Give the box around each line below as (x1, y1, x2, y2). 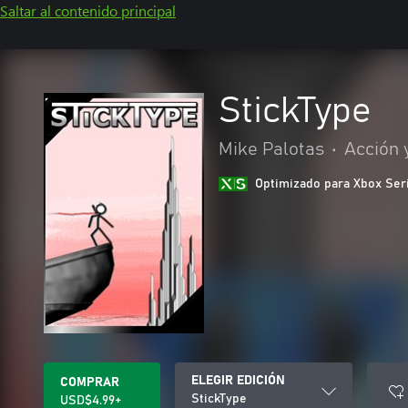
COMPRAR (60, 376, 119, 389)
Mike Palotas (219, 140, 324, 158)
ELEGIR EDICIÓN (191, 374, 285, 387)
